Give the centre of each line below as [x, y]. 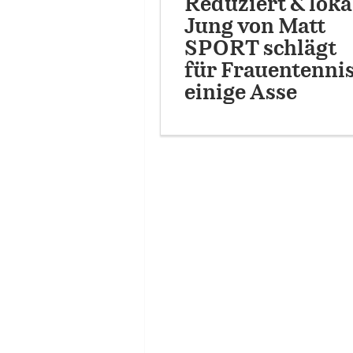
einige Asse [240, 93]
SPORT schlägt [260, 49]
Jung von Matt [255, 27]
